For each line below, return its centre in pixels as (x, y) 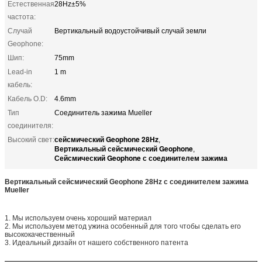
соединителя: (30, 125)
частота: (22, 17)
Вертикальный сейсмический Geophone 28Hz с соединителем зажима (127, 182)
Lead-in (20, 72)
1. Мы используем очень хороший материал (78, 218)
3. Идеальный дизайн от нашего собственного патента (96, 242)
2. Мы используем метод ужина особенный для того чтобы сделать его (123, 226)
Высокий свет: (31, 139)
